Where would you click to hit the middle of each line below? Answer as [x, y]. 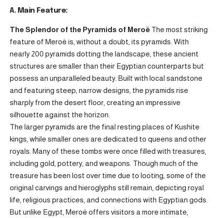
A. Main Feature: [39, 10]
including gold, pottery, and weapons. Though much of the [104, 163]
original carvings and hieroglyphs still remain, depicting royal [107, 187]
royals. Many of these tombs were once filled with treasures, [108, 151]
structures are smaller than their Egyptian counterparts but [107, 66]
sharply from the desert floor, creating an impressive [95, 102]
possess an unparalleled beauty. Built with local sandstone [106, 78]
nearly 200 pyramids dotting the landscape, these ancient [104, 54]
